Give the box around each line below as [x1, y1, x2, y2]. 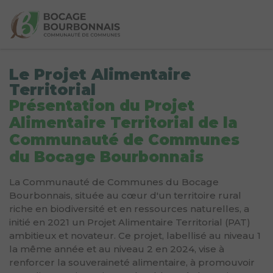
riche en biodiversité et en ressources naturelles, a [9, 203, 249, 214]
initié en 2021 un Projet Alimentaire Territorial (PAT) [9, 216, 250, 228]
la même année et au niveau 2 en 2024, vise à [9, 243, 224, 255]
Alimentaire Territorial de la [9, 114, 238, 132]
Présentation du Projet [9, 97, 194, 115]
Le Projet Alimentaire [9, 65, 191, 83]
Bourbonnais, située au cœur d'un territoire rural [9, 190, 241, 201]
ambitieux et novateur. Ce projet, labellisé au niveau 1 [9, 230, 261, 241]
